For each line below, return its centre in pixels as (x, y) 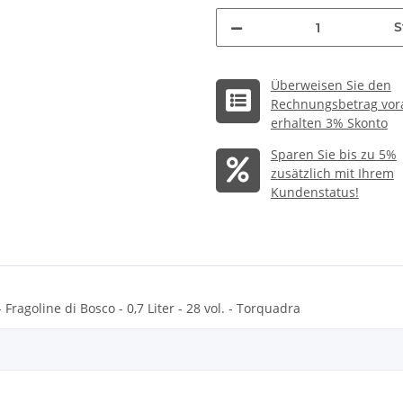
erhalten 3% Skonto (329, 123)
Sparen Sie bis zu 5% (333, 155)
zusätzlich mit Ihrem (332, 174)
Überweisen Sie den (331, 85)
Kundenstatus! (314, 193)
